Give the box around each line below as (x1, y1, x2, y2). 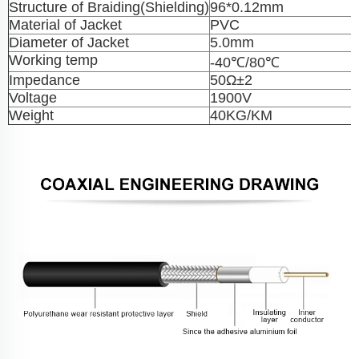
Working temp (9, 52, 98, 69)
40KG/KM (210, 107, 272, 124)
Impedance (9, 72, 80, 89)
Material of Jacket (9, 17, 122, 34)
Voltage (9, 90, 57, 107)
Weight (9, 107, 54, 124)
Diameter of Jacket (9, 34, 129, 51)
